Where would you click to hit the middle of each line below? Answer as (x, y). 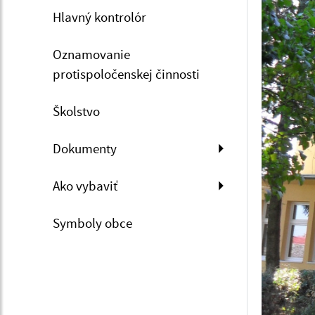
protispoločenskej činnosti (126, 73)
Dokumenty (85, 148)
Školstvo (76, 111)
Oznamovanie (91, 54)
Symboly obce (92, 223)
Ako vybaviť (85, 185)
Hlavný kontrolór (99, 17)
